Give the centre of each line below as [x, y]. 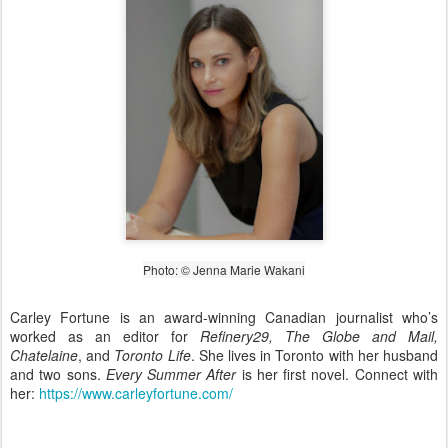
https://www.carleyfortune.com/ [136, 392]
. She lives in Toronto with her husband [314, 354]
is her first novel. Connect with [337, 373]
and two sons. [58, 373]
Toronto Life [152, 354]
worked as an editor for [105, 335]
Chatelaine [44, 354]
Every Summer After [171, 373]
